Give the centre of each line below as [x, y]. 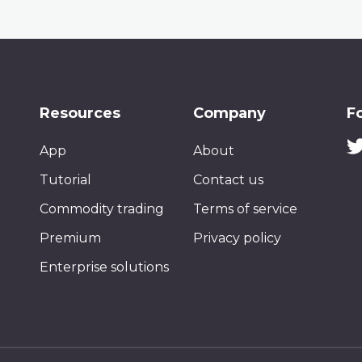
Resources [80, 113]
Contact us [228, 179]
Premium [70, 238]
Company [229, 113]
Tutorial [65, 179]
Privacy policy [237, 238]
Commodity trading [102, 208]
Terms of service [245, 208]
